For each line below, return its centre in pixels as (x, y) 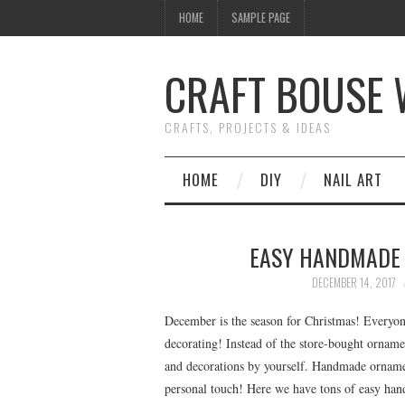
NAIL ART (353, 179)
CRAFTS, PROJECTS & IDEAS (248, 127)
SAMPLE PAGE (261, 18)
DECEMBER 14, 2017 (353, 283)
